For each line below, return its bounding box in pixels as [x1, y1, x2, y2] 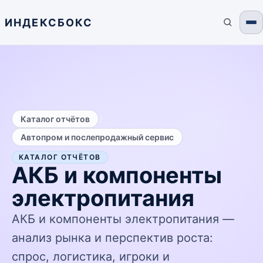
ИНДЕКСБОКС [5, 16, 93, 29]
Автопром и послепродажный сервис [21, 132, 174, 142]
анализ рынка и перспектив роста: [12, 231, 213, 245]
